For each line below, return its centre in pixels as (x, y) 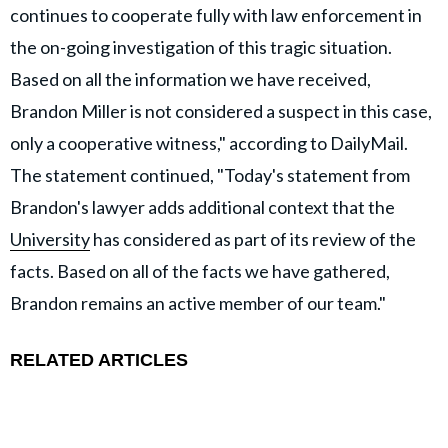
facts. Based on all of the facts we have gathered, (200, 271)
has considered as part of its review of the (253, 239)
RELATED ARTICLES (99, 360)
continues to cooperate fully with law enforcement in (216, 15)
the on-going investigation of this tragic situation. (201, 47)
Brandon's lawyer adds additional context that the (202, 207)
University (50, 239)
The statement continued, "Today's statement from (210, 175)
